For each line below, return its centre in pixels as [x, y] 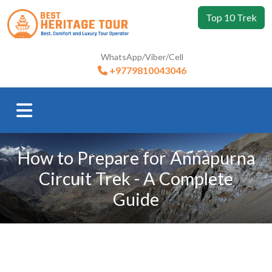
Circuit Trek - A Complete [136, 178]
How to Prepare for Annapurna [136, 158]
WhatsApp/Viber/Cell [142, 56]
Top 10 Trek [231, 17]
